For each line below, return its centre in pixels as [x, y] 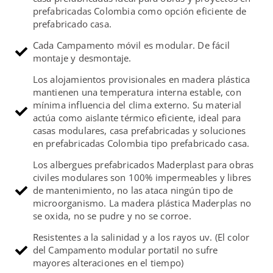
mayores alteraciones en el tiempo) [108, 263]
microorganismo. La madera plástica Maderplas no [142, 203]
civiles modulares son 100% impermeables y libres [142, 178]
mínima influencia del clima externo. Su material [137, 105]
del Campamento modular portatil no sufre [125, 250]
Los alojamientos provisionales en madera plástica [141, 80]
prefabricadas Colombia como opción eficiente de [139, 11]
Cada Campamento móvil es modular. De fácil [131, 45]
